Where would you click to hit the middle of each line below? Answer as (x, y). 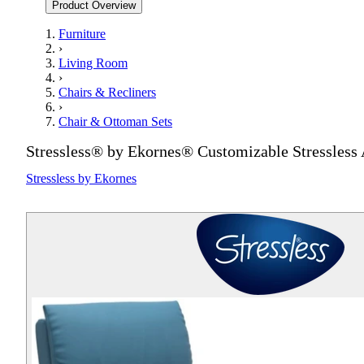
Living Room (93, 63)
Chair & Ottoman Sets (115, 121)
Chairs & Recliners (107, 92)
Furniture (82, 33)
